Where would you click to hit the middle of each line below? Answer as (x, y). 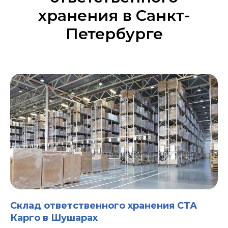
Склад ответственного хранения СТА (104, 205)
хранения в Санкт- (114, 16)
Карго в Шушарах (54, 218)
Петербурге (114, 34)
